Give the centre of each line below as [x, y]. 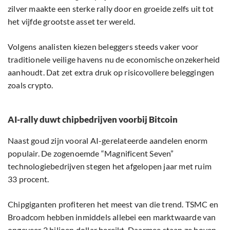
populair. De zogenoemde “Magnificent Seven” [91, 153]
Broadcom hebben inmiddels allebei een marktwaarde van [112, 217]
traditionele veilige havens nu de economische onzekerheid [114, 59]
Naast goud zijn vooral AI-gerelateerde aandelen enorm [108, 140]
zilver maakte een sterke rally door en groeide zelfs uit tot [111, 8]
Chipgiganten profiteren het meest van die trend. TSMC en [113, 204]
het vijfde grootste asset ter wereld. [72, 21]
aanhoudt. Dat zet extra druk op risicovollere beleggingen [111, 72]
